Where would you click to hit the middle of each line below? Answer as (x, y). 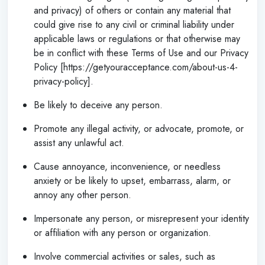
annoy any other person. (83, 195)
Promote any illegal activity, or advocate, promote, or (139, 128)
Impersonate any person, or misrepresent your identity (141, 218)
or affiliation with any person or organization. (122, 232)
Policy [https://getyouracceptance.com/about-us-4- (136, 67)
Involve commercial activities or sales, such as (125, 256)
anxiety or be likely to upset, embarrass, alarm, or (132, 180)
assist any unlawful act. (79, 143)
